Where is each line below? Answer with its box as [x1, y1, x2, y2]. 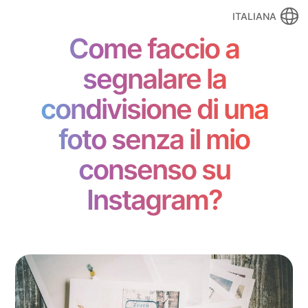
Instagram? [86, 183, 222, 217]
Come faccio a [69, 32, 239, 65]
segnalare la [82, 62, 226, 96]
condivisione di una [40, 92, 268, 126]
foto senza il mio [58, 122, 250, 156]
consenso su [78, 153, 230, 186]
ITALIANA [232, 10, 276, 22]
